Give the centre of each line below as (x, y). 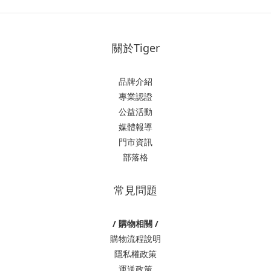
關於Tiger (135, 47)
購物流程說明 (135, 238)
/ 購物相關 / (135, 223)
